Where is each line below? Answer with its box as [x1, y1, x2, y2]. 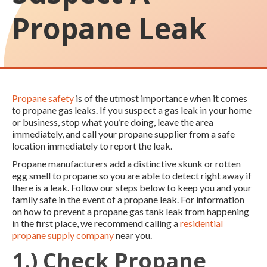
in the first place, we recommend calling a [12, 217, 180, 229]
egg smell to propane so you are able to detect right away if [12, 169, 252, 181]
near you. [114, 229, 152, 241]
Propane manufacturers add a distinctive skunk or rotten [12, 157, 241, 169]
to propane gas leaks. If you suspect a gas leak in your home [12, 104, 252, 116]
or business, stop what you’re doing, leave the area [12, 116, 213, 128]
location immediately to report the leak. [12, 139, 172, 151]
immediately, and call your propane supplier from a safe [12, 128, 235, 139]
